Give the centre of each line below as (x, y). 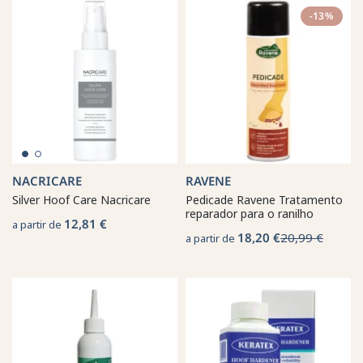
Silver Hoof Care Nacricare (81, 199)
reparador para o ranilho (250, 213)
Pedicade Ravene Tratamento (264, 199)
